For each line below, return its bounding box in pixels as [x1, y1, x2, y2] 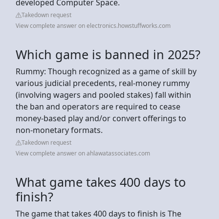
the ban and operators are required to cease [16, 101, 180, 112]
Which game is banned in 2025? [16, 45, 200, 63]
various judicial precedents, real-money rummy [16, 77, 190, 88]
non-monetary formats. [16, 124, 103, 135]
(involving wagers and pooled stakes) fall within [16, 89, 191, 100]
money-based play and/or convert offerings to [16, 112, 186, 124]
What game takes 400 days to [16, 173, 186, 190]
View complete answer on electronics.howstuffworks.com [16, 21, 171, 30]
